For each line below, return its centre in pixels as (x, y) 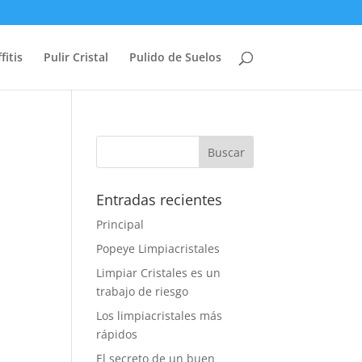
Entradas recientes (160, 200)
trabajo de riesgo (143, 291)
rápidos (117, 334)
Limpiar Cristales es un (159, 273)
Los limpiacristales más (160, 316)
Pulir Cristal (76, 57)
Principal (120, 224)
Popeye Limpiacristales (158, 248)
